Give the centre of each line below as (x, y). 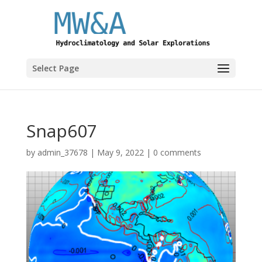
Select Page (55, 68)
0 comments (177, 152)
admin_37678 (62, 152)
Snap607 (61, 131)
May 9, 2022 (120, 152)
